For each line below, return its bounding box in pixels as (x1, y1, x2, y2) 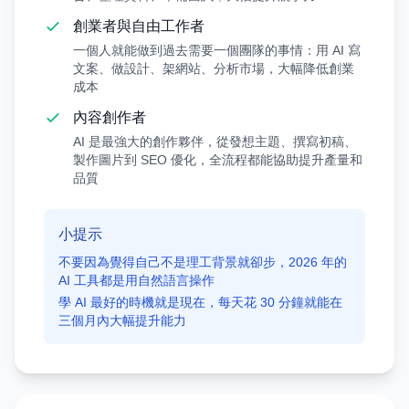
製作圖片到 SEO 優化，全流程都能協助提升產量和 (73, 152, 362, 167)
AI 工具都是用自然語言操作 (58, 273, 215, 288)
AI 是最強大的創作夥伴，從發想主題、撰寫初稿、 (73, 134, 357, 149)
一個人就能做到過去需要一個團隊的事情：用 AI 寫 (73, 43, 361, 58)
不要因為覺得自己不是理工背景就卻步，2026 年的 (58, 255, 347, 269)
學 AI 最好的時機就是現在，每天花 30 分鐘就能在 (58, 295, 342, 309)
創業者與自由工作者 (73, 18, 204, 34)
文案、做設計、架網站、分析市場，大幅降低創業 (73, 61, 354, 76)
